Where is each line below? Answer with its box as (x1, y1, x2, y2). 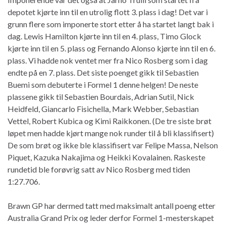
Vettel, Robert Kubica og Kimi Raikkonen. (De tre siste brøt (8, 116, 211, 126)
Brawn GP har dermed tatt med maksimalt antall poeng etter (8, 200, 215, 210)
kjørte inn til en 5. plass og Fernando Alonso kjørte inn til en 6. (8, 43, 215, 53)
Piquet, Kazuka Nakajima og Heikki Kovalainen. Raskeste (8, 152, 205, 162)
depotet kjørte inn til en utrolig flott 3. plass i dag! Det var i (8, 7, 208, 17)
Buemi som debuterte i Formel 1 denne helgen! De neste (8, 79, 198, 89)
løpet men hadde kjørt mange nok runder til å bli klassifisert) (8, 128, 214, 138)
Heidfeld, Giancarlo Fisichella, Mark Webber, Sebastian (8, 103, 199, 114)
